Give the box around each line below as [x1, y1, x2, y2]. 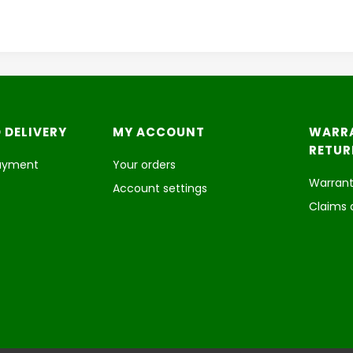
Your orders [113, 157, 176, 173]
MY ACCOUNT [113, 124, 206, 140]
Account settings [113, 180, 208, 196]
